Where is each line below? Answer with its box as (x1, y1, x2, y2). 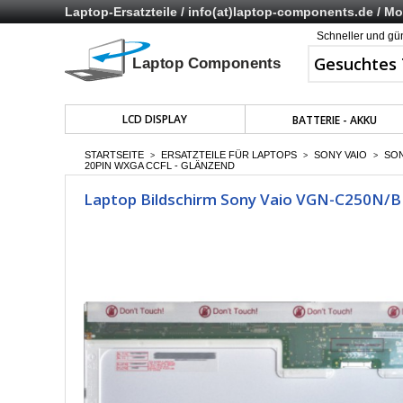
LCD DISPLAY (122, 112, 188, 127)
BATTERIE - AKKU (292, 112, 377, 128)
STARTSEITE (85, 149, 144, 160)
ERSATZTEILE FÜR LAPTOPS (161, 149, 297, 160)
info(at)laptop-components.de (188, 4, 373, 19)
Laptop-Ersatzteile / (65, 4, 188, 19)
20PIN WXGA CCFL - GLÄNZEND (85, 160, 235, 171)
